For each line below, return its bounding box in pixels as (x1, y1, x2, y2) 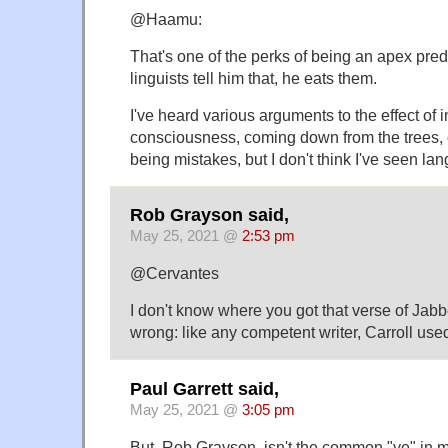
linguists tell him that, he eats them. (130, 69, 377, 88)
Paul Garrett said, (130, 378, 279, 399)
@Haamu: (130, 10, 202, 29)
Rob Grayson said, (130, 205, 289, 226)
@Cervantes (130, 264, 219, 283)
